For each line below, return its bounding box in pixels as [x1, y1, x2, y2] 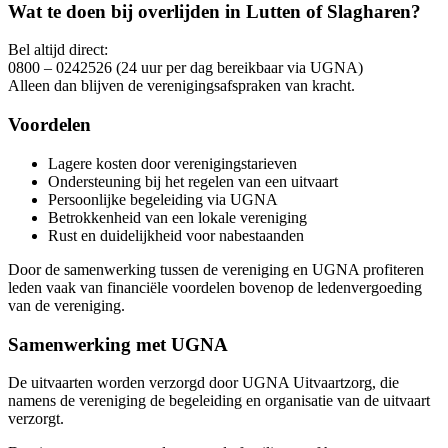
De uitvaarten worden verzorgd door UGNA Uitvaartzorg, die [8, 374, 399, 392]
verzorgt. [8, 410, 64, 428]
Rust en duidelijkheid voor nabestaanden [48, 226, 304, 244]
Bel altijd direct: [8, 41, 108, 59]
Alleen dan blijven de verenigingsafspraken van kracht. [8, 77, 355, 95]
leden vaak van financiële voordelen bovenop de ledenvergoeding [8, 278, 422, 296]
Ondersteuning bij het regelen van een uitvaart [48, 172, 338, 190]
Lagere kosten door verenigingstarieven [48, 154, 297, 172]
